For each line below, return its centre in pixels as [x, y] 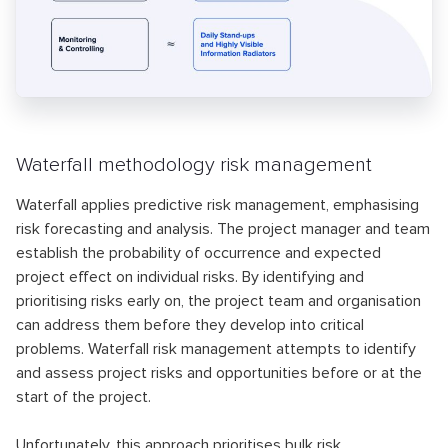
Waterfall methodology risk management [194, 164]
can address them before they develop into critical [190, 324]
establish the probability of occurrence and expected [198, 252]
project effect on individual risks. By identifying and [190, 276]
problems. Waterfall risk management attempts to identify [216, 348]
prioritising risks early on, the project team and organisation [218, 300]
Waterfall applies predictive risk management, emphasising [217, 204]
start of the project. [83, 396]
